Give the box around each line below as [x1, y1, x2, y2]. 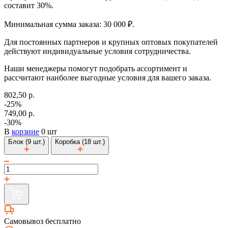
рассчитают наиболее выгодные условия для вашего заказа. [4, 73, 211, 82]
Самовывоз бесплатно [4, 216, 81, 225]
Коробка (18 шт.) [55, 137, 105, 146]
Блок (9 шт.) [8, 137, 45, 146]
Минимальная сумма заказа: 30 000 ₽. [4, 19, 134, 28]
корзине [12, 127, 39, 136]
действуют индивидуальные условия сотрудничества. [4, 46, 191, 55]
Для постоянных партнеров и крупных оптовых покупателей [4, 37, 218, 46]
